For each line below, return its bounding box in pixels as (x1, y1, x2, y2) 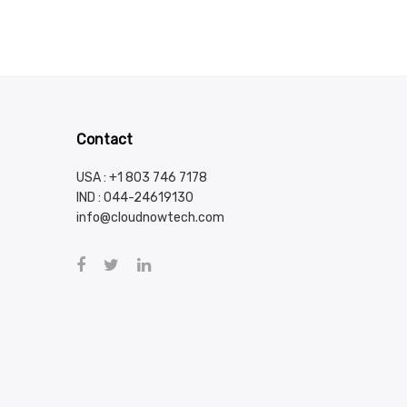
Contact (75, 131, 133, 149)
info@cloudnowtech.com (75, 210, 224, 226)
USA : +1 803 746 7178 (75, 170, 207, 186)
